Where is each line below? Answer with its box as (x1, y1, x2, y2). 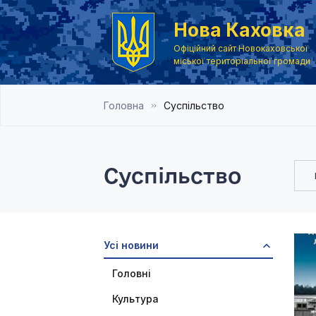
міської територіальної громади (174, 55, 310, 66)
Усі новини (104, 239, 159, 251)
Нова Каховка (174, 18, 305, 41)
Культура (112, 293, 159, 305)
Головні (112, 267, 151, 279)
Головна (104, 99, 144, 111)
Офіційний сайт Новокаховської (174, 42, 308, 54)
